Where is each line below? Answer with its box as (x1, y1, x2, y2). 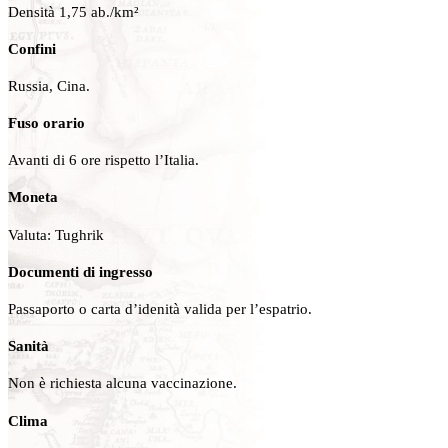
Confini (8, 39, 56, 57)
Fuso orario (8, 114, 85, 132)
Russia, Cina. (8, 76, 90, 94)
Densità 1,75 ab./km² (8, 2, 139, 20)
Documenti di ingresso (8, 262, 153, 280)
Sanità (8, 337, 49, 355)
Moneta (8, 188, 58, 206)
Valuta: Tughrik (8, 225, 104, 243)
